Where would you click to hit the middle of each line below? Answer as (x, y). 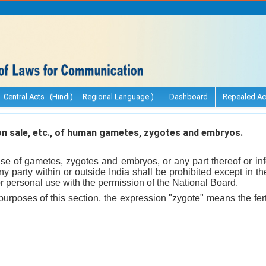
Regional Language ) (118, 96)
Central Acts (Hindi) (38, 96)
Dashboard (188, 96)
